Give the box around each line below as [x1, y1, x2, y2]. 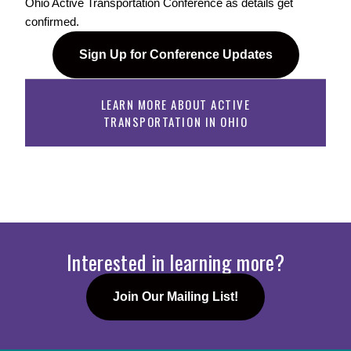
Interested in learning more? [67, 247, 284, 278]
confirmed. [25, 15, 82, 29]
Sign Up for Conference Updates [78, 48, 273, 62]
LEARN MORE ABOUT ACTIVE [100, 96, 251, 114]
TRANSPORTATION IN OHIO [103, 113, 248, 131]
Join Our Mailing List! [113, 290, 238, 304]
